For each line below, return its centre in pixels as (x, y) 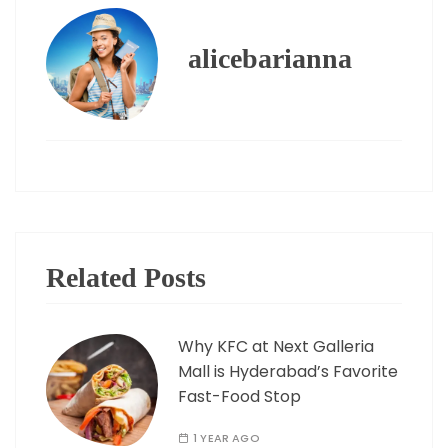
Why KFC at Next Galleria (276, 347)
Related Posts (126, 278)
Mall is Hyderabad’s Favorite (288, 372)
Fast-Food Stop (239, 397)
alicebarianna (270, 59)
